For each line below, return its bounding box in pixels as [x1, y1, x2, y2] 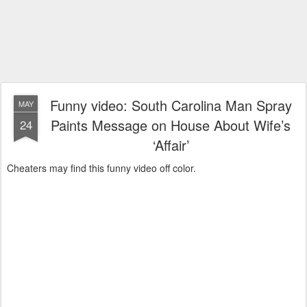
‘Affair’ [152, 135, 189, 155]
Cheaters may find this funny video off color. [7, 161, 196, 175]
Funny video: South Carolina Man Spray [49, 95, 292, 115]
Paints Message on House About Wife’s [51, 115, 291, 135]
